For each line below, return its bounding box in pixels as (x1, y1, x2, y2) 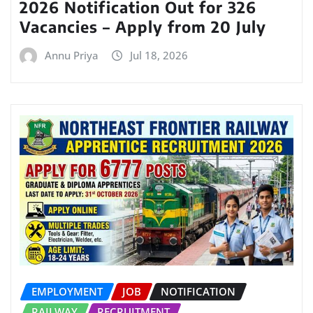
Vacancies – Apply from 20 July (20, 17, 266, 37)
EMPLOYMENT (31, 284, 103, 299)
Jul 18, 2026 (130, 48, 188, 63)
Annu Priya (45, 48, 99, 63)
